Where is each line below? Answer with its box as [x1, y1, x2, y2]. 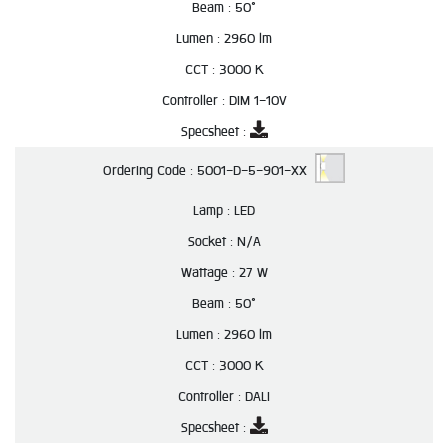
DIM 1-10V [228, 90, 287, 111]
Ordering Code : [103, 160, 197, 182]
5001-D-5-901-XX [197, 160, 315, 182]
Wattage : [180, 262, 239, 283]
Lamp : [193, 200, 234, 221]
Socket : [187, 231, 237, 252]
